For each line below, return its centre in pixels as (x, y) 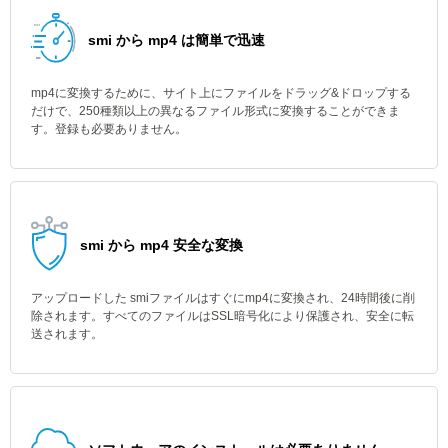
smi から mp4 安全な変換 (161, 245)
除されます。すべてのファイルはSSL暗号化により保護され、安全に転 (222, 316)
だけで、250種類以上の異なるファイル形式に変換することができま (215, 111)
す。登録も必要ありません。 (109, 129)
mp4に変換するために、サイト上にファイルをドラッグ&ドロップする (221, 93)
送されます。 (67, 334)
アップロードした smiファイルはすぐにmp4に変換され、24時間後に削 (223, 298)
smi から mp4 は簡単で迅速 (176, 40)
